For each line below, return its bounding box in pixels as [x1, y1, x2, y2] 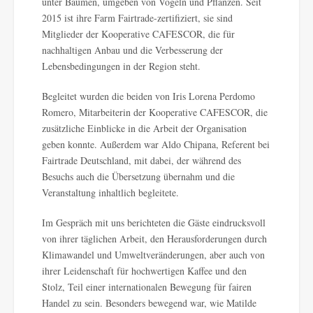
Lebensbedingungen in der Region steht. [42, 59, 201, 73]
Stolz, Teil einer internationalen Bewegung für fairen [42, 280, 252, 293]
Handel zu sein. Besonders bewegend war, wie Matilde [42, 296, 256, 310]
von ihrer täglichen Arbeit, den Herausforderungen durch [42, 232, 267, 245]
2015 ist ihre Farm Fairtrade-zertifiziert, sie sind [42, 11, 233, 24]
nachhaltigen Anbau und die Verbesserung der [42, 43, 223, 57]
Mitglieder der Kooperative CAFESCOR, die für [42, 27, 235, 41]
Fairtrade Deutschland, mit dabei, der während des [42, 154, 241, 167]
